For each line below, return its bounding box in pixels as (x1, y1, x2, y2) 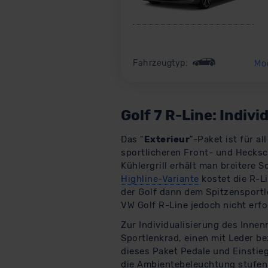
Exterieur (144, 134, 190, 145)
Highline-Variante (121, 173, 199, 185)
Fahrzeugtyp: (133, 57, 190, 68)
